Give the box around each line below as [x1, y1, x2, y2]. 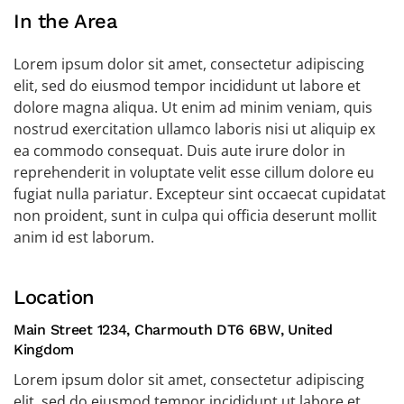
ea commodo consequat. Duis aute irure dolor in [14, 141, 345, 161]
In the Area [14, 10, 118, 32]
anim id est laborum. [14, 227, 154, 247]
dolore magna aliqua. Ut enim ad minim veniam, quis [14, 97, 372, 117]
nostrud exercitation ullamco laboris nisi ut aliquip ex [14, 119, 375, 139]
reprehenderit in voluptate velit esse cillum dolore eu [14, 162, 374, 182]
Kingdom [14, 341, 74, 358]
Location [14, 286, 95, 308]
